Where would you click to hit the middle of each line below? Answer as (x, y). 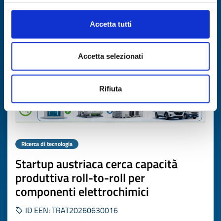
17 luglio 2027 (124, 15)
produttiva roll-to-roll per (80, 178)
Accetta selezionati (110, 56)
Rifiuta (110, 88)
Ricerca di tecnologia (47, 144)
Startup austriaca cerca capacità (96, 164)
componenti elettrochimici (82, 191)
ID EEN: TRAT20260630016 (71, 210)
